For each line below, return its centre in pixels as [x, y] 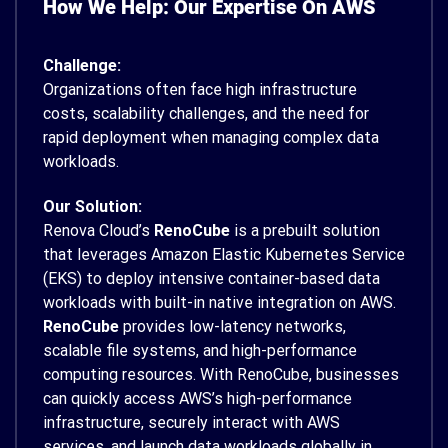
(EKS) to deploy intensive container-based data [211, 278]
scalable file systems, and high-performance [200, 350]
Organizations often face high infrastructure [200, 90]
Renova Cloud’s [98, 230]
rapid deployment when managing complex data [211, 138]
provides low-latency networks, [232, 326]
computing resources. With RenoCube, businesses [221, 374]
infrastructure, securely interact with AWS [191, 422]
